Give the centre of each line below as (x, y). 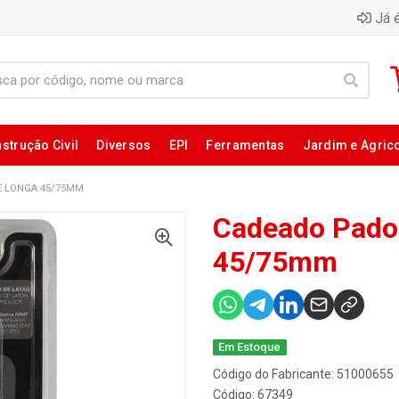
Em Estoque (250, 347)
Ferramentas (245, 145)
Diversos (124, 145)
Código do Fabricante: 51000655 (303, 374)
